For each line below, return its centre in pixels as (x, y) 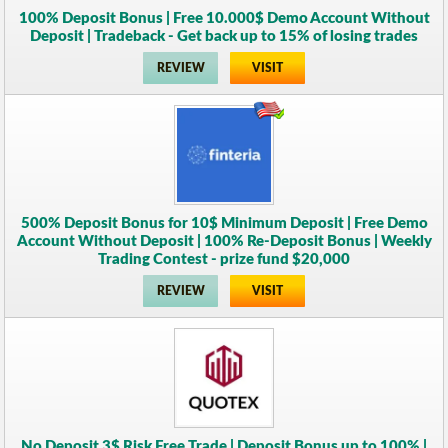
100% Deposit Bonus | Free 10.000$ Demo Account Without (224, 18)
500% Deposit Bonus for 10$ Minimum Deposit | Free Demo (224, 223)
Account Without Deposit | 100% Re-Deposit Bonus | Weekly (224, 241)
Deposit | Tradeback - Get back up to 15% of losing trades (224, 36)
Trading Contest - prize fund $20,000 (224, 259)
